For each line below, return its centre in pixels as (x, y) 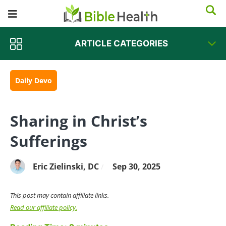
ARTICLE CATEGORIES (121, 43)
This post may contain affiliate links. (60, 195)
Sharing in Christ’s (79, 121)
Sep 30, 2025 (136, 166)
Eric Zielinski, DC (66, 166)
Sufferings (49, 141)
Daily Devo (34, 80)
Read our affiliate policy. (44, 207)
